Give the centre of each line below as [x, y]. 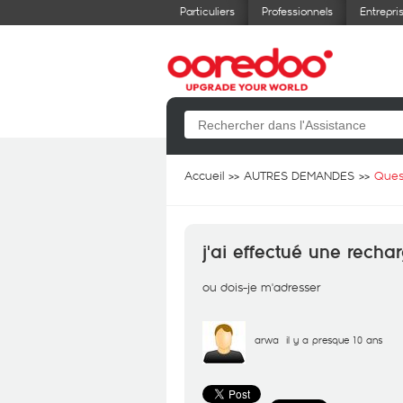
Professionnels [297, 11]
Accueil [204, 175]
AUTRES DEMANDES [299, 175]
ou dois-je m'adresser [261, 287]
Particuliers [207, 11]
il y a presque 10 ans [334, 340]
